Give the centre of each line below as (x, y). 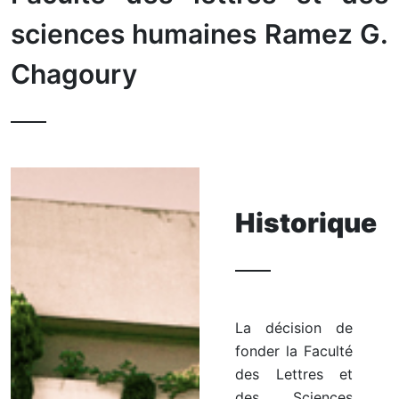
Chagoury (74, 73)
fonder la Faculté (294, 350)
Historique (306, 222)
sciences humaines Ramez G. (199, 33)
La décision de (294, 327)
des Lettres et (294, 374)
